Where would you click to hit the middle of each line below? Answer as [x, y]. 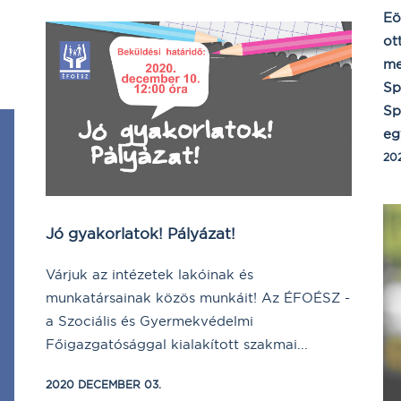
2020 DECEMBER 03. [103, 385]
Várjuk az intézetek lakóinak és [149, 275]
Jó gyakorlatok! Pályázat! [141, 234]
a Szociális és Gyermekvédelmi [149, 321]
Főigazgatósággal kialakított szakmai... [177, 345]
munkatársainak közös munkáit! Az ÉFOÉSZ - [198, 298]
